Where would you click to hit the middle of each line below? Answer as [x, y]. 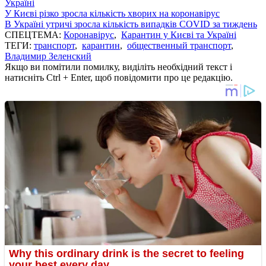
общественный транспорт [179, 45]
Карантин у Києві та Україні [179, 34]
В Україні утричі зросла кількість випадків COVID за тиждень [131, 24]
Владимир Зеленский [48, 56]
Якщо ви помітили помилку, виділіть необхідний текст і [118, 66]
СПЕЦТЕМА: [34, 34]
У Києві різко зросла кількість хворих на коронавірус [112, 13]
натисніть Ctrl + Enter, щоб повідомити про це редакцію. [119, 77]
